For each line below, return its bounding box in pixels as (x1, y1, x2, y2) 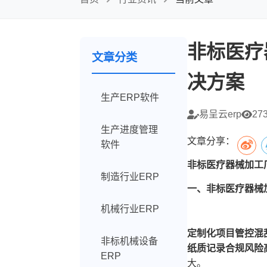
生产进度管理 (101, 125, 159, 135)
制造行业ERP (101, 172, 160, 182)
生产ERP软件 (101, 92, 160, 103)
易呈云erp (199, 109, 242, 119)
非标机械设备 (101, 236, 159, 246)
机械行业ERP (101, 204, 160, 214)
